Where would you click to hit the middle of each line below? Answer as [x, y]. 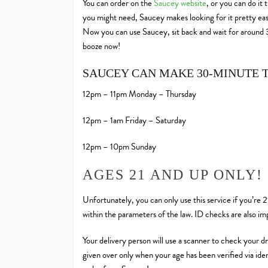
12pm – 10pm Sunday [119, 147]
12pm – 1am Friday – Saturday [134, 121]
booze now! [101, 46]
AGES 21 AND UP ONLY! [173, 175]
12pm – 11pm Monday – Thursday [139, 94]
